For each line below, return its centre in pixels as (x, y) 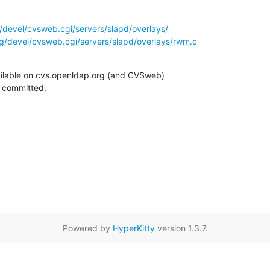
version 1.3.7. (181, 228)
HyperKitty (133, 228)
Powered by (87, 228)
